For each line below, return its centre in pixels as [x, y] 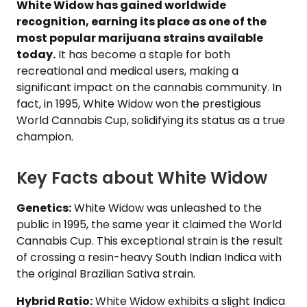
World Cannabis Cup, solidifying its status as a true [151, 120]
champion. [45, 137]
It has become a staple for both [143, 54]
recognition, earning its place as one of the [142, 22]
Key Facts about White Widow [142, 178]
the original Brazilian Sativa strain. [106, 274]
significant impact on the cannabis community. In [149, 87]
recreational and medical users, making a [127, 71]
